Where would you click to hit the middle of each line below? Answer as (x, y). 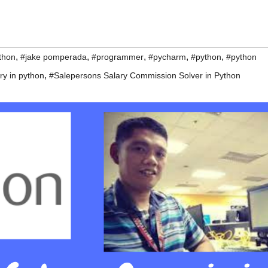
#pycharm (167, 57)
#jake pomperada (54, 57)
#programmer (118, 57)
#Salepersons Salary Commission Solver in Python (145, 76)
